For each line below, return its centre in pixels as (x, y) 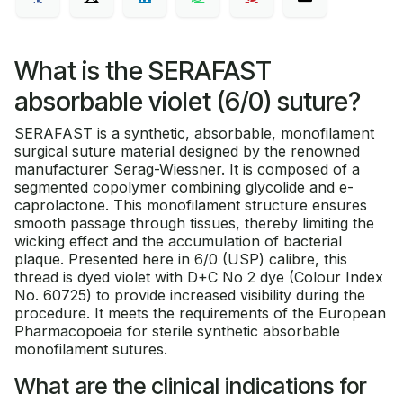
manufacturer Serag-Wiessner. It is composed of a (187, 169)
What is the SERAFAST (143, 70)
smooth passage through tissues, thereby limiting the (194, 223)
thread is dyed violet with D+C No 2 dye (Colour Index (199, 277)
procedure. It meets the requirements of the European (200, 313)
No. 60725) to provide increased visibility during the (190, 295)
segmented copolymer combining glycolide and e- (184, 187)
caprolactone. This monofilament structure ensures (191, 205)
